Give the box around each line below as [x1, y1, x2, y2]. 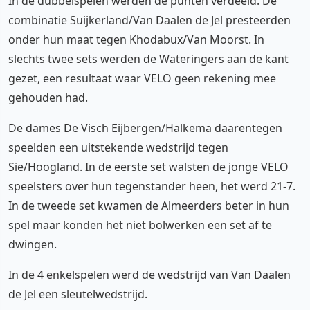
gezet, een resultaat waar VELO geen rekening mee [8, 71, 276, 86]
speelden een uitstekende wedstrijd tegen [8, 140, 228, 155]
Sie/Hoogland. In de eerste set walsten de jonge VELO [8, 159, 289, 174]
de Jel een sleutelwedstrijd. [8, 286, 147, 302]
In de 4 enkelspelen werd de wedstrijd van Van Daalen [8, 267, 291, 282]
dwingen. [8, 237, 57, 252]
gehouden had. [8, 90, 88, 105]
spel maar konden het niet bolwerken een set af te [8, 217, 272, 232]
